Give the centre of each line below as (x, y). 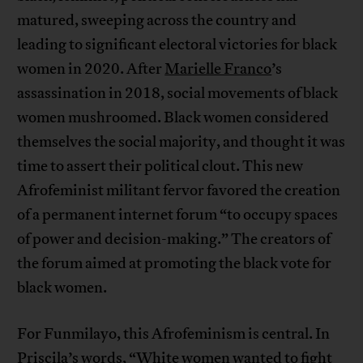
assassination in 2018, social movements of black (178, 94)
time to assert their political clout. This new (160, 167)
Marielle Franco (218, 69)
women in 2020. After (91, 69)
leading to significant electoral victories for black (177, 45)
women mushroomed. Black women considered (173, 118)
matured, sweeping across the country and (157, 21)
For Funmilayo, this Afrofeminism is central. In (174, 334)
